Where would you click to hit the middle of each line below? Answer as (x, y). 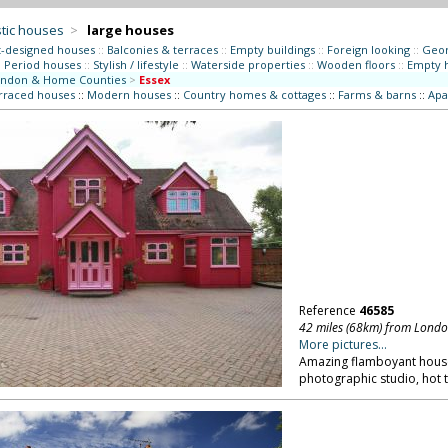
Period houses (42, 64)
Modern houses (128, 94)
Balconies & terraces (162, 49)
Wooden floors (355, 64)
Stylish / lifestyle (135, 64)
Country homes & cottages (254, 94)
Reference (328, 310)
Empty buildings (272, 49)
